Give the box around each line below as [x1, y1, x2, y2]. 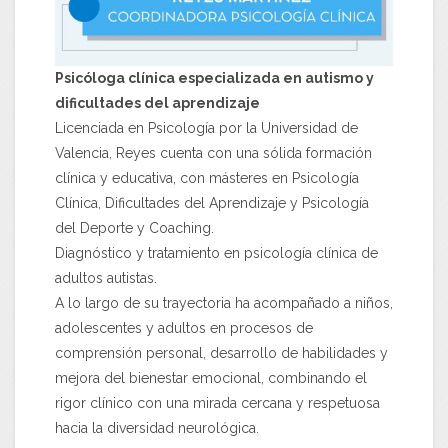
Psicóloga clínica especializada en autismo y [55, 70, 374, 87]
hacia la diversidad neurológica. [55, 420, 259, 437]
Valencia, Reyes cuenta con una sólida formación [55, 145, 372, 162]
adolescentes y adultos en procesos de [55, 320, 313, 337]
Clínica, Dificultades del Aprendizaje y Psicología [55, 195, 369, 212]
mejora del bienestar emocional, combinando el [55, 370, 367, 387]
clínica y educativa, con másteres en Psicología [55, 170, 359, 187]
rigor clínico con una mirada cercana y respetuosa [55, 395, 380, 412]
